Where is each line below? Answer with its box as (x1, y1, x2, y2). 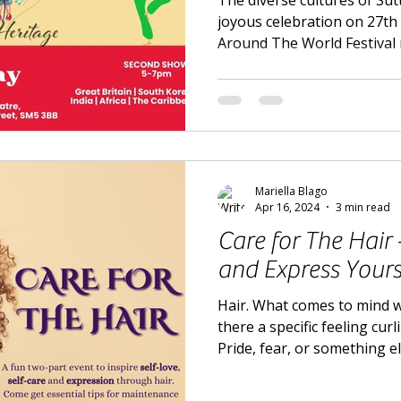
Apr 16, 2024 (255, 199, 320, 215)
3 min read (336, 199, 390, 215)
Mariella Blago (255, 183, 328, 199)
